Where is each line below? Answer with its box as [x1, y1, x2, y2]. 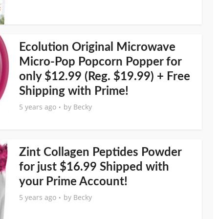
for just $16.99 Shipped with [19, 161, 169, 173]
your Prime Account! [19, 176, 128, 188]
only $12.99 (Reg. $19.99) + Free [19, 71, 190, 83]
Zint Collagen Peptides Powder [19, 147, 181, 158]
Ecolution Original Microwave [19, 42, 175, 53]
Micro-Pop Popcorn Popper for [19, 56, 181, 68]
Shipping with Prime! [19, 86, 129, 97]
